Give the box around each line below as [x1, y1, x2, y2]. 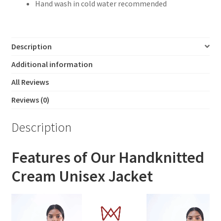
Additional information [11, 59, 93, 69]
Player [10, 207, 33, 217]
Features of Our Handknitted [11, 147, 204, 168]
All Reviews [11, 76, 49, 87]
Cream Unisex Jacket [11, 166, 153, 186]
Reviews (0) [11, 94, 49, 105]
